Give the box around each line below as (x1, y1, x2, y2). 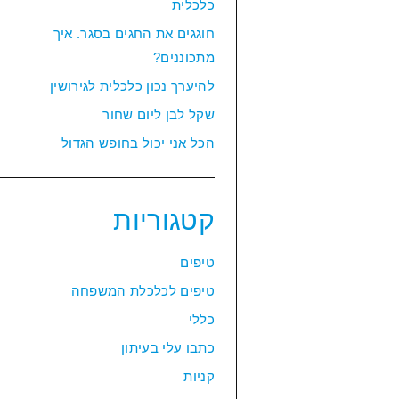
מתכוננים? (152, 50, 215, 65)
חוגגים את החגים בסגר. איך (53, 26, 215, 41)
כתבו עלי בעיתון (120, 340, 215, 355)
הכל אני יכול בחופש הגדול (61, 135, 215, 151)
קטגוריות (113, 206, 215, 235)
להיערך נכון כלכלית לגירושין (49, 78, 215, 94)
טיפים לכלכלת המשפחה (70, 283, 215, 298)
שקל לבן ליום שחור (102, 107, 215, 122)
